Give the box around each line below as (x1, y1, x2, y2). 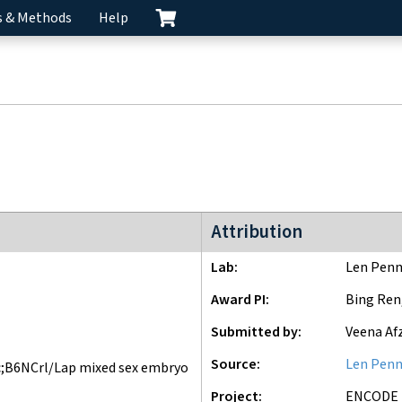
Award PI (211, 291, 266, 310)
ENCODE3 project (202, 213, 310, 232)
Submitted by (211, 323, 298, 342)
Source (211, 355, 257, 374)
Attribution (211, 220, 302, 244)
